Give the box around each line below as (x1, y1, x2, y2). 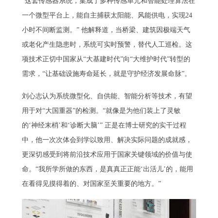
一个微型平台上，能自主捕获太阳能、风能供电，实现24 (21, 12, 192, 19)
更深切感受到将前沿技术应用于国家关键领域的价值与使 (21, 150, 192, 158)
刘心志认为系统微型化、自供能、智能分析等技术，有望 (21, 92, 192, 100)
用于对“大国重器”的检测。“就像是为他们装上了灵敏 (21, 107, 181, 114)
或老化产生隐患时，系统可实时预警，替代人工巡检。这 (21, 41, 192, 49)
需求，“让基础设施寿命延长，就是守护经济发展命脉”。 (21, 70, 191, 78)
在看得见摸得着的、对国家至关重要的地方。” (21, 180, 161, 187)
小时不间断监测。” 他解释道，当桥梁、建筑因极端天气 (21, 26, 190, 34)
